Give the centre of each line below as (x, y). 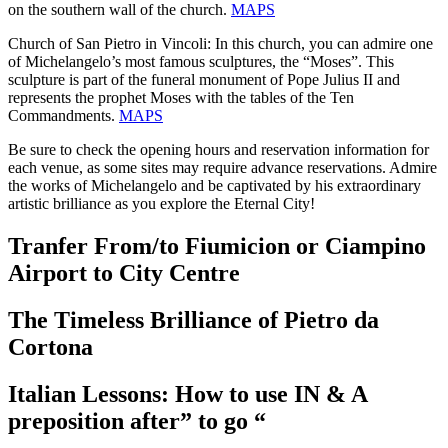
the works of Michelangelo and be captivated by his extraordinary (214, 185)
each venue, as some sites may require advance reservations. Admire (222, 167)
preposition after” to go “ (137, 420)
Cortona (50, 346)
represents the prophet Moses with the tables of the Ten (181, 97)
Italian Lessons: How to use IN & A (187, 393)
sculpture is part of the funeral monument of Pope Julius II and (204, 79)
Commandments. (63, 115)
